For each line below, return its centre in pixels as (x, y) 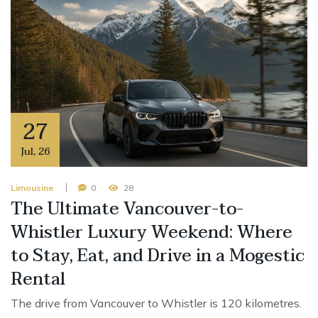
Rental (38, 280)
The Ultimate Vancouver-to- (127, 209)
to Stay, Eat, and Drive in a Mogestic (158, 256)
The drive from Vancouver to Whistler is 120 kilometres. (156, 303)
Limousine (32, 188)
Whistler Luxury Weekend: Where (152, 233)
